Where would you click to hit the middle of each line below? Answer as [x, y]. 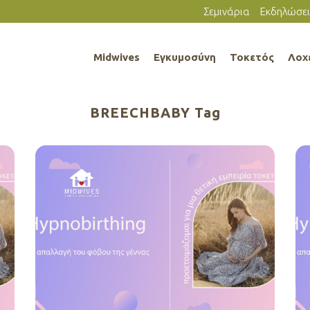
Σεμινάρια [227, 11]
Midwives [117, 57]
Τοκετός [252, 57]
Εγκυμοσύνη [185, 57]
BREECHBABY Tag [155, 112]
